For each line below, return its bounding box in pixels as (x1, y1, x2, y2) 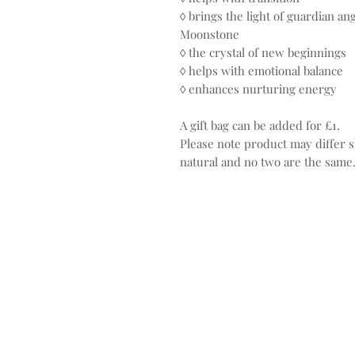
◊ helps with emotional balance (180, 63, 343, 79)
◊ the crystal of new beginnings (180, 44, 346, 61)
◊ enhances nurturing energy (180, 81, 337, 97)
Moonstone (180, 26, 239, 43)
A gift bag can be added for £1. (180, 117, 340, 134)
